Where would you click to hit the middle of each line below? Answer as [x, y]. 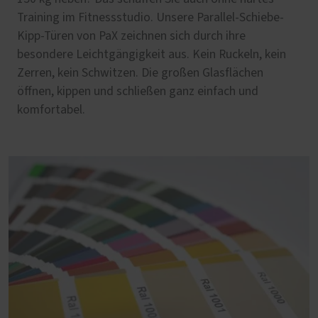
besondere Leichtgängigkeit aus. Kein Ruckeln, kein [152, 54]
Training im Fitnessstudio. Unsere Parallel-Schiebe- [150, 17]
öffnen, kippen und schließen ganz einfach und [138, 91]
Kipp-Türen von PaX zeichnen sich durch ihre [131, 36]
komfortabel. [51, 110]
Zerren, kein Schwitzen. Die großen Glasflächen [140, 73]
